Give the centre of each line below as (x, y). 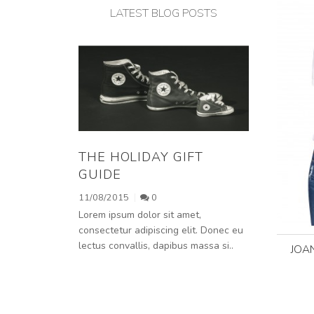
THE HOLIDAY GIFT (141, 157)
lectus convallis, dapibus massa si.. (156, 245)
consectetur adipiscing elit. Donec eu (161, 230)
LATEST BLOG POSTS (163, 14)
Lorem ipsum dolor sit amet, (140, 214)
